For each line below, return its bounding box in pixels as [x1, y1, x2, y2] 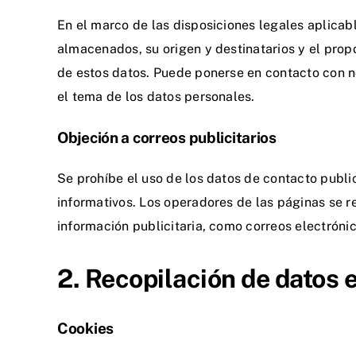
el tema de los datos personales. [57, 89, 255, 105]
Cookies [57, 319, 114, 337]
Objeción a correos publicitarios [57, 129, 277, 147]
